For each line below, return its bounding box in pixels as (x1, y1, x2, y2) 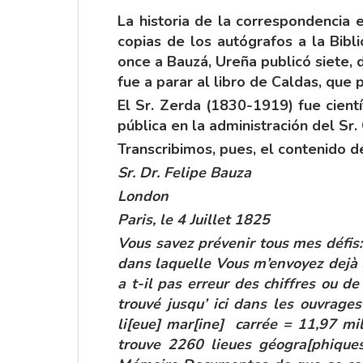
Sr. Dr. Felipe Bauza (117, 163, 251, 182)
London (117, 186, 169, 206)
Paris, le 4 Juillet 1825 (117, 210, 270, 229)
